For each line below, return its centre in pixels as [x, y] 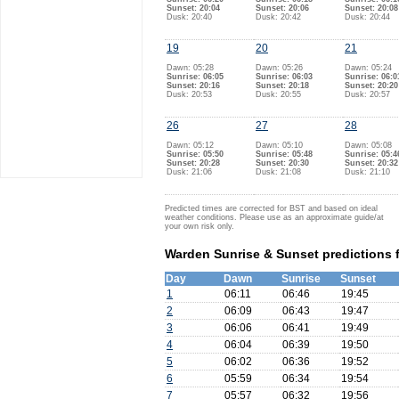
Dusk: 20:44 [367, 17]
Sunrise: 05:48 [284, 154]
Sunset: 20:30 [282, 163]
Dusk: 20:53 [189, 94]
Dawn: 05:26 [279, 68]
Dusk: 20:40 [189, 17]
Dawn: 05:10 [279, 145]
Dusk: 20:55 [278, 94]
